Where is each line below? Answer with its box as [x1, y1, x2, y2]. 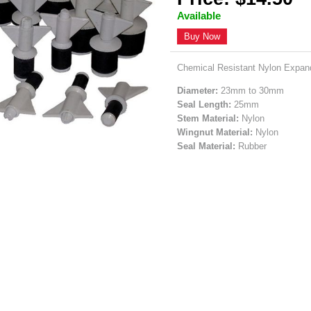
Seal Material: [177, 140, 236, 151]
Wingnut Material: [177, 126, 253, 137]
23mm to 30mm [218, 85, 285, 96]
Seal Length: [177, 99, 232, 110]
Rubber [235, 140, 267, 151]
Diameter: [177, 85, 219, 96]
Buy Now [184, 31, 221, 42]
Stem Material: [177, 112, 239, 124]
